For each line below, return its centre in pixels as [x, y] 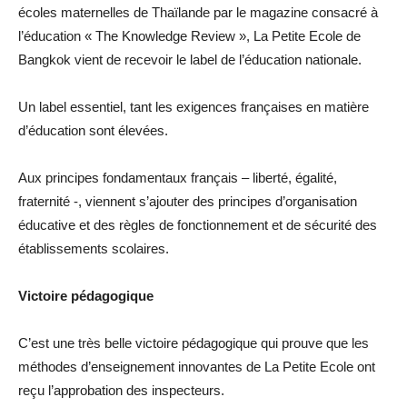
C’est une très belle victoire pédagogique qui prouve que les [194, 342]
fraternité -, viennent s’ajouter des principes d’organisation [188, 201]
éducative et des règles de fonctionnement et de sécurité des [198, 224]
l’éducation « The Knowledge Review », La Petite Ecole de [189, 35]
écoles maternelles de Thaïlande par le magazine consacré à [198, 12]
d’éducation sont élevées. [93, 130]
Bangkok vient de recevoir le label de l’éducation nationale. [190, 59]
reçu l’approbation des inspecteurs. [121, 390]
